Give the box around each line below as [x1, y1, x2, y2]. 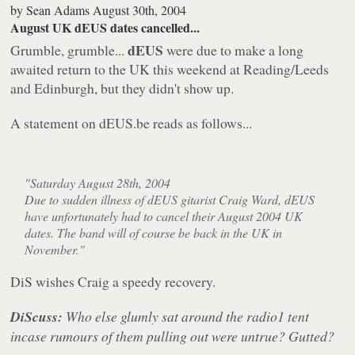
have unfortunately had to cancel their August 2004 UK [25, 207, 303, 224]
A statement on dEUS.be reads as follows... [10, 113, 253, 132]
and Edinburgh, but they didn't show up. [10, 78, 235, 97]
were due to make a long [163, 40, 304, 59]
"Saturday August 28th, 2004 [25, 174, 171, 191]
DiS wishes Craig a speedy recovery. [10, 271, 216, 291]
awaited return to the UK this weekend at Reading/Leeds [10, 59, 330, 78]
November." [25, 240, 86, 258]
